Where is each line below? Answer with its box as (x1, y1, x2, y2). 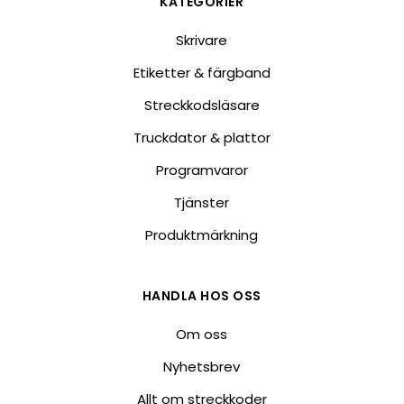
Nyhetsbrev (163, 357, 241, 377)
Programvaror (155, 161, 248, 180)
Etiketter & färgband (133, 63, 271, 83)
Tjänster (174, 193, 230, 213)
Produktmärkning (145, 225, 259, 245)
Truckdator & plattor (133, 128, 271, 148)
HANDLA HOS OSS (142, 287, 262, 306)
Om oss (176, 325, 228, 344)
